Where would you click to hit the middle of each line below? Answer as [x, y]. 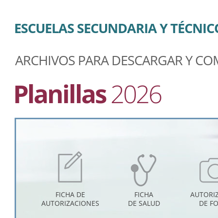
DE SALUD [144, 203]
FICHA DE [70, 194]
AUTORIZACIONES [70, 203]
